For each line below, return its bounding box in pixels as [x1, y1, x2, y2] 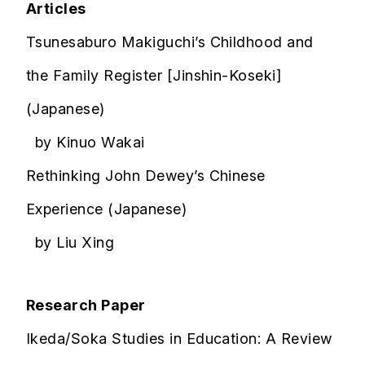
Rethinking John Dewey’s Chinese [26, 167, 266, 185]
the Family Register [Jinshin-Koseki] [26, 67, 282, 85]
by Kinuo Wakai [26, 134, 145, 152]
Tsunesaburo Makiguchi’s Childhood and [26, 33, 314, 51]
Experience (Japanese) [26, 200, 187, 218]
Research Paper [26, 297, 146, 314]
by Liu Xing [26, 234, 115, 252]
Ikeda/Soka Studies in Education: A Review [26, 330, 332, 348]
